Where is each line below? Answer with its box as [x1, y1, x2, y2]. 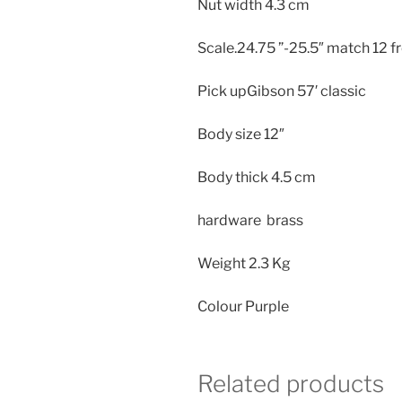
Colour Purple [197, 298, 289, 315]
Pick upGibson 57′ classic [197, 83, 366, 100]
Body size [197, 126, 261, 143]
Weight [197, 255, 246, 272]
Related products [197, 370, 384, 398]
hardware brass [197, 212, 303, 229]
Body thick [197, 169, 268, 186]
